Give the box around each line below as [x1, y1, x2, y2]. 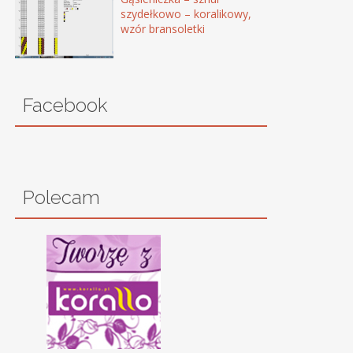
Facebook [22, 94, 107, 117]
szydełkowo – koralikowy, [121, 6, 252, 21]
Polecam [22, 186, 100, 210]
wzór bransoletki [121, 20, 206, 36]
